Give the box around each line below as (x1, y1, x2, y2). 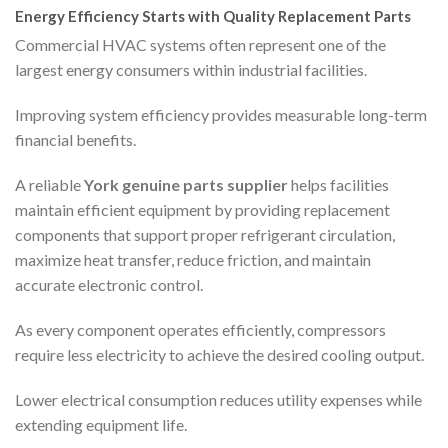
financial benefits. (15, 130, 136, 150)
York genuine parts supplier (84, 175, 288, 195)
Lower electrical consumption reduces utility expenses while (15, 390, 422, 410)
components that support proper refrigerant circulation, (15, 225, 395, 245)
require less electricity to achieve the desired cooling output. (15, 345, 424, 365)
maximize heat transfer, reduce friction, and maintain (15, 250, 371, 270)
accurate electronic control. (15, 275, 203, 295)
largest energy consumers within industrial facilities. (15, 60, 367, 80)
